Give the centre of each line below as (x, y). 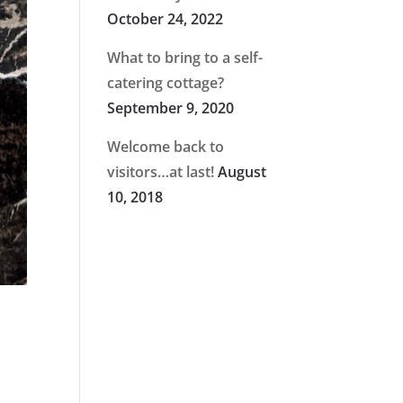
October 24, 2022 (166, 19)
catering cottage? (166, 83)
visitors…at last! (161, 172)
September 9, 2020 (171, 108)
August (242, 172)
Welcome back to (166, 147)
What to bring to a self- (185, 58)
